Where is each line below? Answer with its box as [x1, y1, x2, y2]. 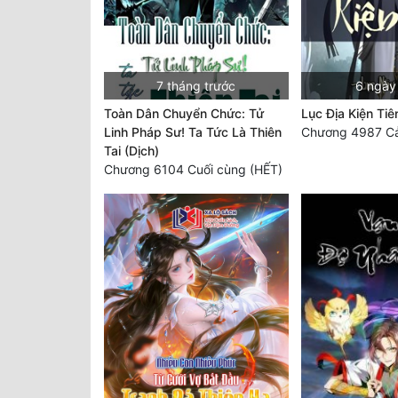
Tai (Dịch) [104, 142, 159, 158]
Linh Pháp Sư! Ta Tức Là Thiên [104, 123, 282, 139]
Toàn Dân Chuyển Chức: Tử [104, 105, 264, 121]
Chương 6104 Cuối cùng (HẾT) [104, 161, 283, 177]
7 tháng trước [156, 77, 236, 93]
